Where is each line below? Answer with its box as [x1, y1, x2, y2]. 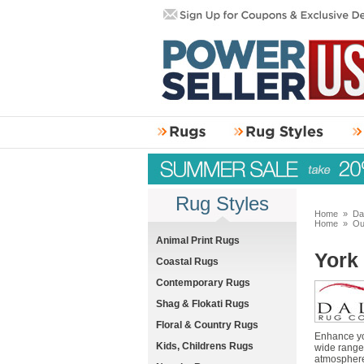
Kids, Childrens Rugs [156, 340, 253, 352]
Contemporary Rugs [156, 277, 250, 288]
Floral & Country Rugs [156, 319, 258, 331]
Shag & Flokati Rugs [156, 298, 249, 310]
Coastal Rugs [156, 256, 219, 267]
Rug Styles [175, 193, 269, 214]
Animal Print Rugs [156, 235, 240, 246]
